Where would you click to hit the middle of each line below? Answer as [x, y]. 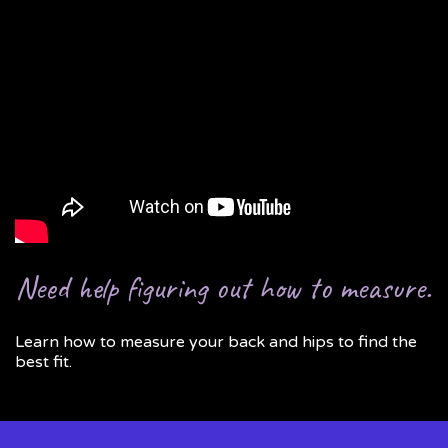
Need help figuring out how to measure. [223, 287]
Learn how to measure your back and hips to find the [216, 341]
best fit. [43, 361]
